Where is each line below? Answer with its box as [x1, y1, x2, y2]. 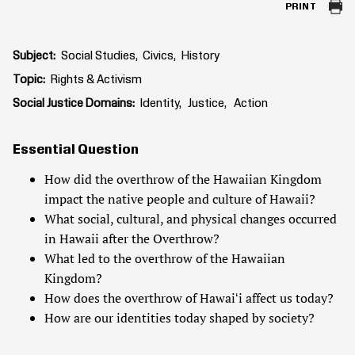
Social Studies [61, 51, 136, 63]
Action [233, 98, 268, 110]
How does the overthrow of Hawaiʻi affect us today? [44, 289, 334, 307]
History [181, 51, 219, 63]
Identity [140, 98, 180, 110]
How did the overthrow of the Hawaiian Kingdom [44, 170, 322, 189]
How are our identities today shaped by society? [44, 309, 315, 327]
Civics [143, 51, 174, 63]
